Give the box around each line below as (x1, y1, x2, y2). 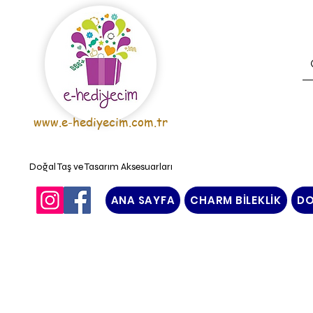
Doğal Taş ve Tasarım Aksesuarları (29, 161, 173, 173)
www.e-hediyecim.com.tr (33, 113, 168, 130)
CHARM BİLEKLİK (190, 193, 282, 208)
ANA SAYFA (110, 193, 175, 208)
